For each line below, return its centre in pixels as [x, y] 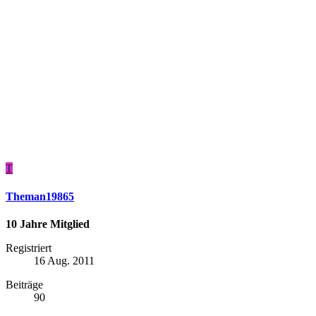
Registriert [29, 248]
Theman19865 [40, 196]
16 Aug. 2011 [64, 260]
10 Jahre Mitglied [48, 224]
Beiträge [24, 284]
